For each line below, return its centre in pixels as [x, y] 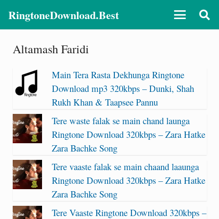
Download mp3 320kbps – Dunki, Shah [123, 88]
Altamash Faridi [51, 49]
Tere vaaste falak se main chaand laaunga [125, 166]
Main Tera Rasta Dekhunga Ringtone [118, 75]
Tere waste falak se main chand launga [120, 120]
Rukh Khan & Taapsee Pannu [105, 102]
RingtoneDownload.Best [64, 15]
